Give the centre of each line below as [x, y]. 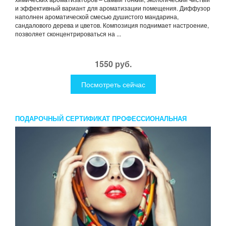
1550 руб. [113, 64]
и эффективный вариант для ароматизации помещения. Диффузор [113, 8]
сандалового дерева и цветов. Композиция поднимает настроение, [112, 25]
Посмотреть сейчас [113, 84]
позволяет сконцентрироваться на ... [68, 33]
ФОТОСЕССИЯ [39, 129]
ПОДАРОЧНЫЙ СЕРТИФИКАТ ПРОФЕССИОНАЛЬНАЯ [101, 118]
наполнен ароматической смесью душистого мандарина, [97, 16]
